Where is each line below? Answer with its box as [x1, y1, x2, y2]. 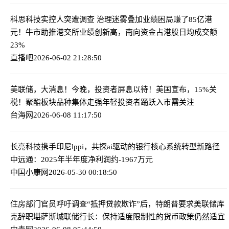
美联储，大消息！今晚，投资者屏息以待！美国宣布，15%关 [10, 85, 217, 94]
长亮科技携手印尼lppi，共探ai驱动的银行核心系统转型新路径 [10, 142, 220, 151]
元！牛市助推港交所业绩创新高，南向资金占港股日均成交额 [10, 28, 217, 36]
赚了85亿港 [173, 15, 212, 24]
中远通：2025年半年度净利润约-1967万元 [10, 155, 153, 164]
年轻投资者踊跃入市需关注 [102, 98, 194, 106]
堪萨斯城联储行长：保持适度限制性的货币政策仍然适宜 [33, 212, 225, 221]
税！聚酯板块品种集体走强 [10, 98, 102, 106]
